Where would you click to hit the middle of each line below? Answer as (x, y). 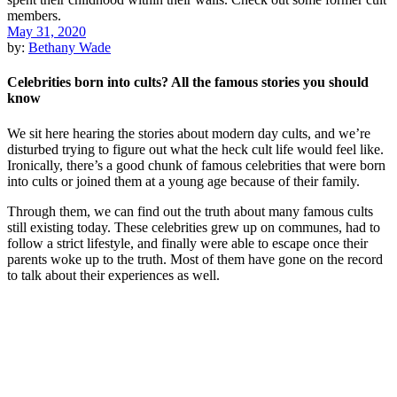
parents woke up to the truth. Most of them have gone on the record (195, 259)
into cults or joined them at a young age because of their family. (185, 181)
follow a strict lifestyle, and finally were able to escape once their (187, 243)
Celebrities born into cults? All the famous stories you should (188, 82)
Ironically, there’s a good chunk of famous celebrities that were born (196, 165)
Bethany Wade (70, 47)
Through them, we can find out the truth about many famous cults (190, 211)
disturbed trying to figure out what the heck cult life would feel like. (195, 149)
